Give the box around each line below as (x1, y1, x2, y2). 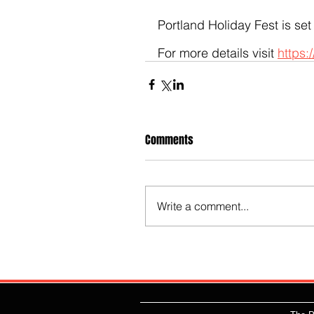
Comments (145, 131, 193, 148)
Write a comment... (157, 198, 249, 213)
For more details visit (158, 44, 278, 61)
